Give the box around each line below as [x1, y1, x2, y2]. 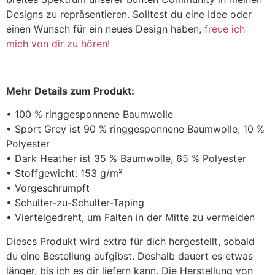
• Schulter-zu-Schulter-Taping [6, 196, 144, 209]
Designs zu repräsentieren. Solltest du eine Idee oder [6, 8, 252, 21]
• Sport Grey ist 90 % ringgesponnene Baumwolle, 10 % [6, 123, 265, 136]
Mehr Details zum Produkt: [6, 84, 134, 97]
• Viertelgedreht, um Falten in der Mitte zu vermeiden [6, 211, 255, 224]
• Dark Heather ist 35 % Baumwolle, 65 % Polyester [6, 152, 246, 165]
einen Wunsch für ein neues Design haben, [6, 23, 204, 36]
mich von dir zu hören [6, 37, 107, 50]
